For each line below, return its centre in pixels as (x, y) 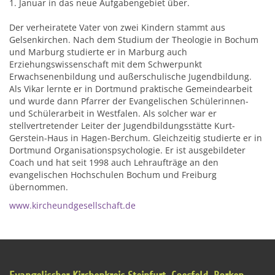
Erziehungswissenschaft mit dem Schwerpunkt (106, 64)
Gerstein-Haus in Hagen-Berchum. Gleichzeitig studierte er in (136, 138)
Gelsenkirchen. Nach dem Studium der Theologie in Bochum (134, 40)
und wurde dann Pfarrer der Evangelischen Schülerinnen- (129, 101)
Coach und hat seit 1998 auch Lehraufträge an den (114, 162)
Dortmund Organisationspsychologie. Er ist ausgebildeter (127, 150)
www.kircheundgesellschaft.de (72, 205)
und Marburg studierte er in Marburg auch (98, 52)
